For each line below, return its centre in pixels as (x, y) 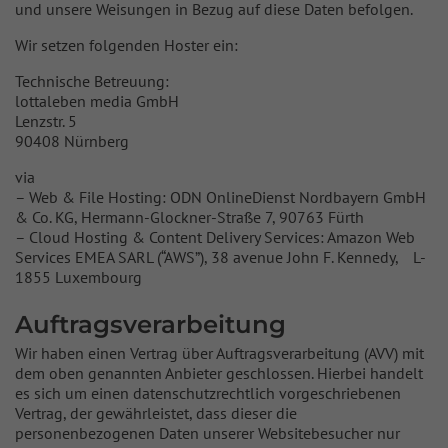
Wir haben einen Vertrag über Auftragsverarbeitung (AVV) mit (219, 353)
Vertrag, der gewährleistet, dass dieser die (156, 413)
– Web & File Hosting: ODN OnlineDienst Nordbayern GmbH (220, 197)
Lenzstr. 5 (46, 121)
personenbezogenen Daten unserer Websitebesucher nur (207, 433)
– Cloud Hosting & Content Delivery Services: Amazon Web (215, 237)
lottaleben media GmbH (97, 101)
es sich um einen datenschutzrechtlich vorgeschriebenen (208, 393)
